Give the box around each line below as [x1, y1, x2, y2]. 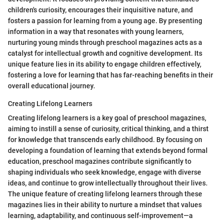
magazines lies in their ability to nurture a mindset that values [8, 201, 202, 209]
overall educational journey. [8, 82, 95, 90]
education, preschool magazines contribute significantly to [8, 157, 191, 166]
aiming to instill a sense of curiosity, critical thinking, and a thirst [8, 125, 209, 133]
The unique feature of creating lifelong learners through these [8, 190, 202, 198]
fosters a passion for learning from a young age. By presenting [8, 17, 202, 25]
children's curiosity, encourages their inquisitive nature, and [8, 6, 193, 14]
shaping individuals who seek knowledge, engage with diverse [8, 168, 201, 177]
